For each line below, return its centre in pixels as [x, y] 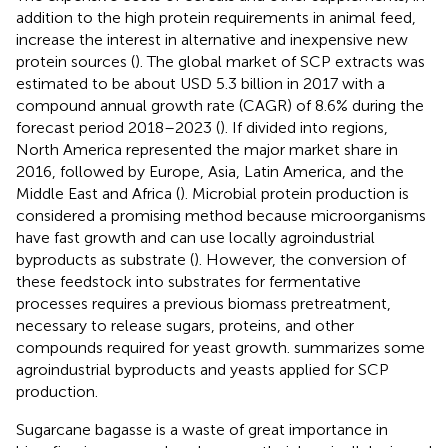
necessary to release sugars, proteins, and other [185, 326]
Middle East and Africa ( [98, 194]
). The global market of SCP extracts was [280, 62]
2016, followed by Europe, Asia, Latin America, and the [210, 172]
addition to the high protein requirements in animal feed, [216, 18]
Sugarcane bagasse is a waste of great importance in [202, 430]
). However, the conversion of [300, 260]
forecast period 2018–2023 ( [118, 128]
